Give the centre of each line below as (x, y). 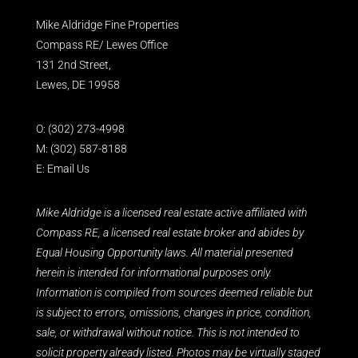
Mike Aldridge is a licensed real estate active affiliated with (171, 212)
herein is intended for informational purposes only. (154, 272)
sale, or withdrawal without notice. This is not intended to (168, 332)
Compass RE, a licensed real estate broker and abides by (170, 232)
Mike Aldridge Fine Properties (107, 24)
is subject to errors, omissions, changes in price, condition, (174, 312)
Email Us (68, 168)
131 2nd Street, (74, 64)
